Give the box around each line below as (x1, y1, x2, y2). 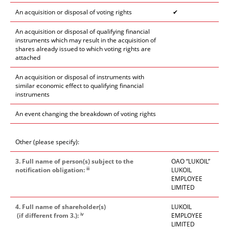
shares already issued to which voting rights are (15, 44, 151, 53)
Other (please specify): (15, 138, 79, 146)
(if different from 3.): (15, 211, 79, 220)
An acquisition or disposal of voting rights (15, 8, 132, 16)
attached (15, 53, 40, 62)
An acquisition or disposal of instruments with (15, 73, 144, 81)
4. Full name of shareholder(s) (15, 202, 107, 211)
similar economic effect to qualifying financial (15, 81, 144, 90)
